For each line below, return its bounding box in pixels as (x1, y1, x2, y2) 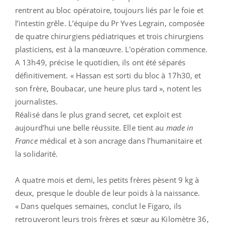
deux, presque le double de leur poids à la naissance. (15, 187, 200, 198)
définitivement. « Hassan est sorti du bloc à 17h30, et (15, 70, 201, 80)
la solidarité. (15, 148, 58, 159)
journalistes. (15, 96, 58, 106)
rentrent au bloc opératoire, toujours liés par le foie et (15, 5, 203, 15)
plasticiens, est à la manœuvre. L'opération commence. (15, 44, 208, 54)
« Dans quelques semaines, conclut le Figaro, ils (15, 200, 181, 211)
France (15, 135, 38, 146)
